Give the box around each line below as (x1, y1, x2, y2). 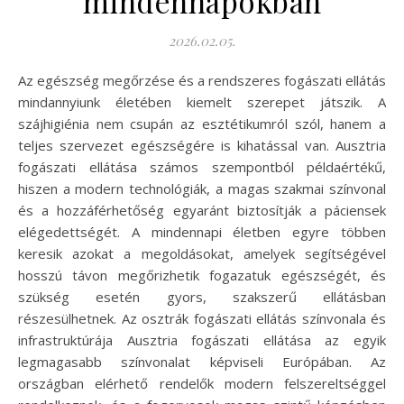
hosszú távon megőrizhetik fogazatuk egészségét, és (18, 265, 386, 284)
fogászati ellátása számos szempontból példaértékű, (18, 157, 386, 176)
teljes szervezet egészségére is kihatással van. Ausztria (18, 135, 386, 154)
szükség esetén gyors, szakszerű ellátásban (18, 287, 386, 306)
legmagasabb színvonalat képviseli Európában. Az (18, 352, 386, 371)
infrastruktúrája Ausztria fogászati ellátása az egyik (18, 330, 386, 349)
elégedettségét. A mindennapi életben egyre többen (18, 222, 386, 241)
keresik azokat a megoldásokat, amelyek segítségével (18, 243, 386, 262)
